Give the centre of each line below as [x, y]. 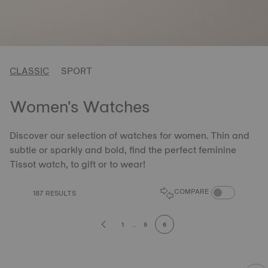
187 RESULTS [54, 193]
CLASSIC [29, 71]
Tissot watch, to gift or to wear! [77, 164]
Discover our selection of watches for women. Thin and [130, 135]
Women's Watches [80, 106]
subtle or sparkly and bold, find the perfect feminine [123, 150]
